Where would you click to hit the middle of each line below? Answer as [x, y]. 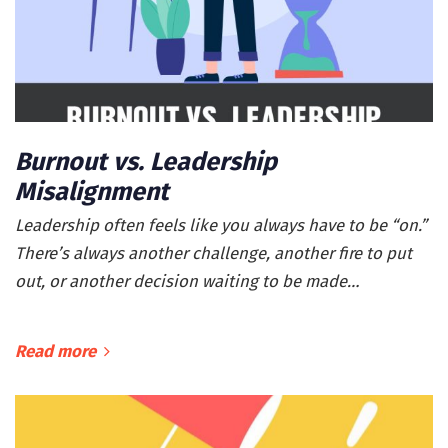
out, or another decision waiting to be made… [187, 281]
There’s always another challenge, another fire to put [213, 253]
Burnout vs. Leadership [146, 162]
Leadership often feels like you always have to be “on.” [221, 225]
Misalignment [92, 192]
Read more [55, 351]
